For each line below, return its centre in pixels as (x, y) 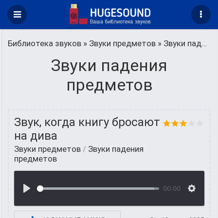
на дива (36, 136)
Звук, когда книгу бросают (87, 122)
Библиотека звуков (45, 43)
